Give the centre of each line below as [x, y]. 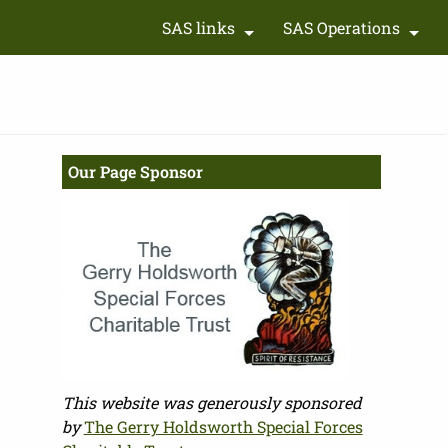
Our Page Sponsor [135, 171]
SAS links [198, 27]
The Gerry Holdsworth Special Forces [223, 426]
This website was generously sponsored [211, 402]
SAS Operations [341, 27]
